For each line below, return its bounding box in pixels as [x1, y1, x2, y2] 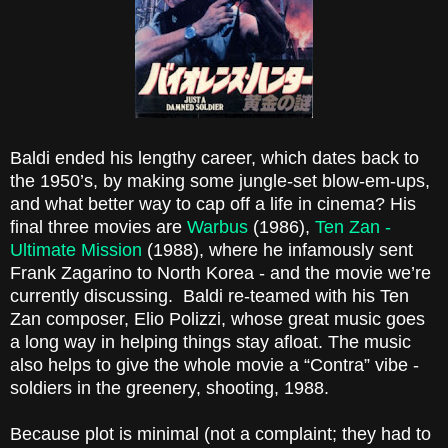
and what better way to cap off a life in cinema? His [10, 194, 416, 215]
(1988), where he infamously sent [142, 240, 413, 261]
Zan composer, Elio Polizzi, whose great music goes [10, 309, 425, 330]
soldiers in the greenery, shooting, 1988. [10, 378, 329, 399]
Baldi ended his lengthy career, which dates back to [10, 148, 419, 169]
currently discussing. [10, 286, 173, 307]
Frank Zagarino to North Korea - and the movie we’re [10, 263, 431, 284]
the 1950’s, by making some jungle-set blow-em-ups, [10, 171, 430, 192]
